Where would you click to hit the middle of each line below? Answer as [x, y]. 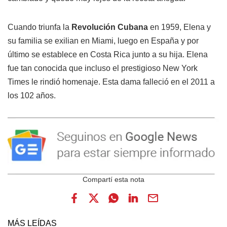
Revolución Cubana [109, 27]
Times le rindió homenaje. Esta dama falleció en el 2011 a [111, 82]
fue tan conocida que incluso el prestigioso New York [103, 68]
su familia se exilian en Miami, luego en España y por [103, 41]
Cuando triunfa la [39, 27]
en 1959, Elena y [179, 27]
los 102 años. [32, 95]
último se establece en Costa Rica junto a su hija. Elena [108, 54]
